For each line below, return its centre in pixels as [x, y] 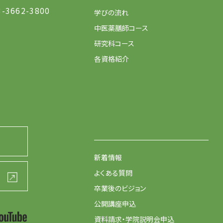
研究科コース [114, 44]
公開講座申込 [115, 204]
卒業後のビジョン [120, 188]
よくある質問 [113, 173]
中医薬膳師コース [121, 28]
